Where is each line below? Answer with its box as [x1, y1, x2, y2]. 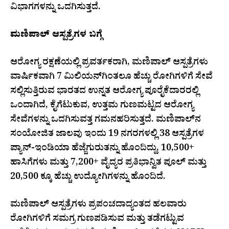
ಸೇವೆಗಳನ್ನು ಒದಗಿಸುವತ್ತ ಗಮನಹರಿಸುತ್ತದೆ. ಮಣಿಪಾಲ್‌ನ [10, 113, 201, 128]
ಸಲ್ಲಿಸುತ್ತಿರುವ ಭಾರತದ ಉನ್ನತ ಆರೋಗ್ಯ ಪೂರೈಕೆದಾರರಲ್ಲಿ [10, 84, 199, 100]
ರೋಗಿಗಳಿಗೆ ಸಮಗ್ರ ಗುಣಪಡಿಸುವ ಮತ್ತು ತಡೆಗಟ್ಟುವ [10, 212, 184, 227]
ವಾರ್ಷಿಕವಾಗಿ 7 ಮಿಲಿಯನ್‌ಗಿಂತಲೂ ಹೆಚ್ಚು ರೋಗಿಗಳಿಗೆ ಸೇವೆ [10, 70, 213, 85]
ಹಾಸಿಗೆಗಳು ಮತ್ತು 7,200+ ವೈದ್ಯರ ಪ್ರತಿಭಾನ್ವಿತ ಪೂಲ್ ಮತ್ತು [10, 156, 207, 171]
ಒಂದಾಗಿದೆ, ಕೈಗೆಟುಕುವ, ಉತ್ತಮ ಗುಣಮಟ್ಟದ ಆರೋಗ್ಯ [10, 99, 194, 114]
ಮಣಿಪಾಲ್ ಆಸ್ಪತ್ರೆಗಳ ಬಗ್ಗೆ [10, 28, 102, 43]
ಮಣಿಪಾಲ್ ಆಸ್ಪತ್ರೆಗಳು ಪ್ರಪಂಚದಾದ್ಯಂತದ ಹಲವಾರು [10, 198, 187, 213]
